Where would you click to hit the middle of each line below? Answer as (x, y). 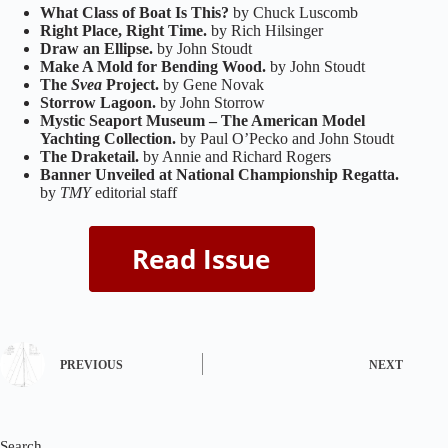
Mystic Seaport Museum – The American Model (202, 120)
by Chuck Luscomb (293, 12)
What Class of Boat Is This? (134, 12)
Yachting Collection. (108, 138)
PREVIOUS (91, 365)
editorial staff (136, 192)
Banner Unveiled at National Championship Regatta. (219, 174)
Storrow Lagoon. (98, 102)
